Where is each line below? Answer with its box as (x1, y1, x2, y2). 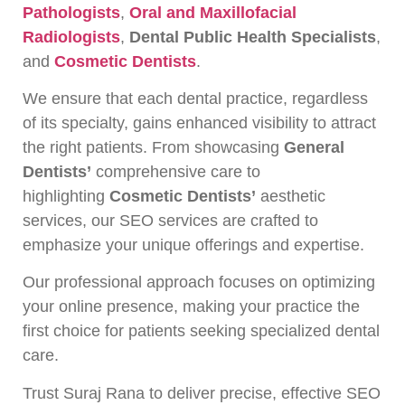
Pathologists (23, 3, 120, 22)
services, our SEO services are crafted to (23, 212, 318, 231)
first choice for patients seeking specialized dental (23, 322, 380, 341)
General (284, 138, 344, 157)
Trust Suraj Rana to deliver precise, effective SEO (23, 383, 381, 402)
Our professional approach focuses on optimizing (23, 273, 375, 292)
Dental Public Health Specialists (129, 27, 376, 46)
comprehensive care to (91, 163, 260, 182)
